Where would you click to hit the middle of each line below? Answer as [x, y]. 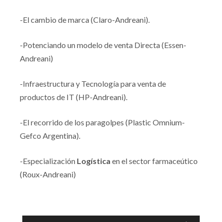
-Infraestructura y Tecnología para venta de [93, 84]
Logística [94, 161]
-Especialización [48, 161]
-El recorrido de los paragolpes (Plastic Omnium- [102, 122]
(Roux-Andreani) [48, 174]
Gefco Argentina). [50, 136]
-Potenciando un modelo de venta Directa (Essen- [103, 45]
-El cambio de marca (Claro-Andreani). [85, 20]
